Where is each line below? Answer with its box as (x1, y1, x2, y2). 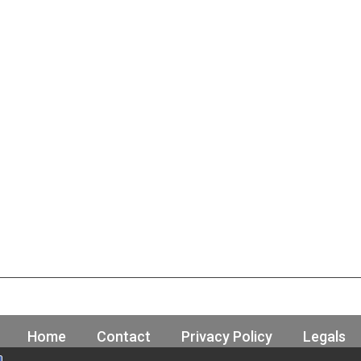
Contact (97, 328, 151, 345)
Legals (303, 328, 346, 345)
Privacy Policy (181, 328, 272, 345)
